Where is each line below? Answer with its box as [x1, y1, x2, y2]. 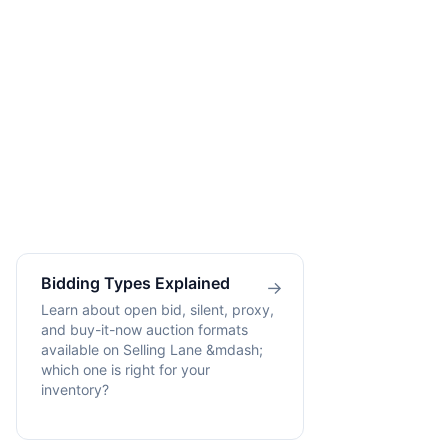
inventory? [41, 380, 109, 398]
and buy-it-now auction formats [41, 320, 248, 338]
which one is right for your [41, 360, 210, 378]
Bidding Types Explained [41, 273, 230, 294]
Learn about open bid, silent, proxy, [41, 300, 274, 318]
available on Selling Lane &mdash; [41, 340, 263, 358]
